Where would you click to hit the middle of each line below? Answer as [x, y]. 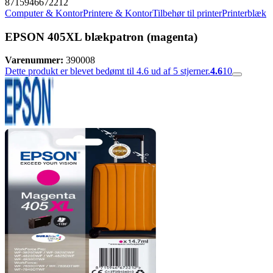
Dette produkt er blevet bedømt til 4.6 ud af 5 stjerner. [108, 71]
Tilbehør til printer [187, 13]
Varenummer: [34, 60]
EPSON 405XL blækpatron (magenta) [101, 37]
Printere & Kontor [118, 13]
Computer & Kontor [44, 13]
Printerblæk [244, 13]
